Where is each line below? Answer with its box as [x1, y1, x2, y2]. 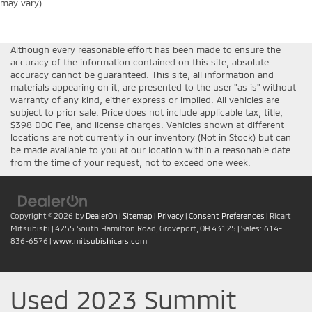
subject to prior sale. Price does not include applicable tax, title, [10, 107, 283, 118]
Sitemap [123, 211, 153, 221]
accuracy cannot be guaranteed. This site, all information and [10, 69, 274, 81]
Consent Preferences [189, 211, 265, 221]
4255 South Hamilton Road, [54, 224, 158, 233]
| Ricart [265, 211, 291, 221]
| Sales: [236, 224, 264, 233]
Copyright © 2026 [10, 211, 75, 221]
